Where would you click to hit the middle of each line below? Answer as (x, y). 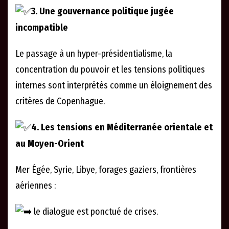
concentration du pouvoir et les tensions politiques (110, 69)
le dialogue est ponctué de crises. (95, 211)
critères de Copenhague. (60, 101)
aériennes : (36, 185)
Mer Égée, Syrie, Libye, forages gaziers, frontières (106, 169)
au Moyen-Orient (50, 143)
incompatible (42, 27)
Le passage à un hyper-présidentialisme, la (94, 53)
